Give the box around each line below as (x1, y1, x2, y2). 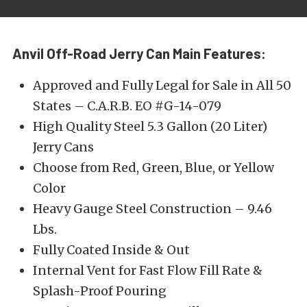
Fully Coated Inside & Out (33, 242, 190, 258)
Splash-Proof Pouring (33, 283, 167, 299)
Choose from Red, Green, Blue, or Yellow (33, 160, 274, 176)
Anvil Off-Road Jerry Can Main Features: (12, 45, 266, 62)
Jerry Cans (33, 139, 94, 156)
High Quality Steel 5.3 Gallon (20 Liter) (33, 119, 267, 135)
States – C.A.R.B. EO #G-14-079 (33, 98, 221, 114)
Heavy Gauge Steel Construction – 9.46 (33, 201, 272, 217)
